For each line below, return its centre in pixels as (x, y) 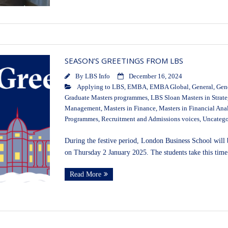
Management (82, 109)
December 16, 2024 (155, 77)
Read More (85, 175)
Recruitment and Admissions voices (150, 119)
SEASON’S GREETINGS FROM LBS (124, 61)
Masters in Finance (130, 109)
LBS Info (97, 77)
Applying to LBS (100, 87)
